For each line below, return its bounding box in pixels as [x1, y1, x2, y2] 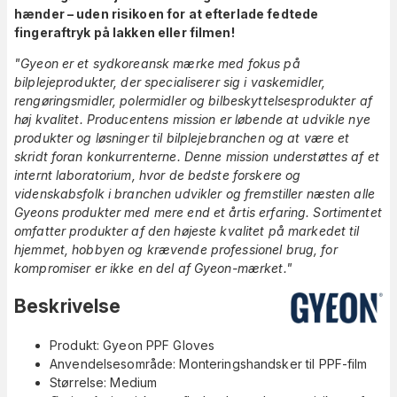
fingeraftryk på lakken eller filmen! [14, 24, 235, 40]
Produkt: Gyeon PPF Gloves [50, 337, 215, 353]
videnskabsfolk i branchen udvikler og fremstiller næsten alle [14, 185, 375, 201]
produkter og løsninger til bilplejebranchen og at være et [14, 129, 350, 145]
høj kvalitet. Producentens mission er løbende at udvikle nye [14, 111, 370, 127]
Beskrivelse [14, 295, 121, 318]
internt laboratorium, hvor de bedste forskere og [14, 167, 301, 183]
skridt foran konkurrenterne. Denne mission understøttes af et [14, 148, 379, 164]
